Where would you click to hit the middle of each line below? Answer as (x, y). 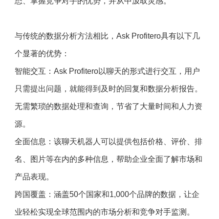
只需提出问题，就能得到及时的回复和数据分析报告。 (109, 89)
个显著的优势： (42, 54)
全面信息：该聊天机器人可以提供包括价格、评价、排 (109, 142)
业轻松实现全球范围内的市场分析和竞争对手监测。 (105, 212)
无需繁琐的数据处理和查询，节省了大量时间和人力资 (109, 107)
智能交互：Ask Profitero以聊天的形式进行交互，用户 (107, 71)
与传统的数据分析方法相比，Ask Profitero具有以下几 (107, 36)
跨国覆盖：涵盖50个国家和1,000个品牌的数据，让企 (107, 195)
